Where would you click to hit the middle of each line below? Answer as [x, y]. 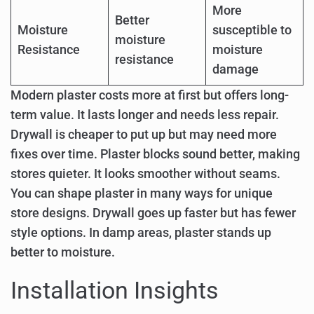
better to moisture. [63, 252]
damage [235, 69]
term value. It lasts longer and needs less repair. [145, 115]
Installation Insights [115, 291]
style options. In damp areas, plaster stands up [141, 232]
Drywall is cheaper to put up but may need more [144, 134]
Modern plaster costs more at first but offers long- [150, 95]
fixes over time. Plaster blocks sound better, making [155, 154]
